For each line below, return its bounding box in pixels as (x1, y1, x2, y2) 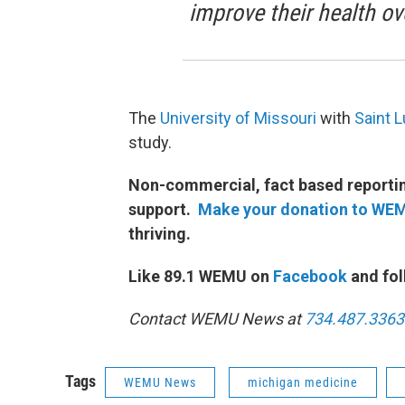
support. (128, 200, 198, 220)
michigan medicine (248, 375, 358, 391)
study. (128, 133, 172, 153)
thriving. (128, 224, 191, 244)
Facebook (273, 267, 347, 287)
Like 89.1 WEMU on (128, 267, 273, 287)
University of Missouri (160, 108, 316, 128)
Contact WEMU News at (128, 309, 301, 329)
